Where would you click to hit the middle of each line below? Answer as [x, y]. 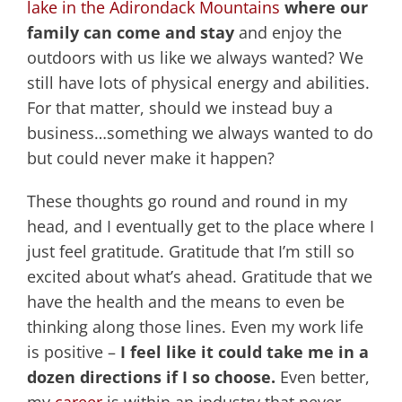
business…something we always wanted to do [200, 133]
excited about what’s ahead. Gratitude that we [200, 277]
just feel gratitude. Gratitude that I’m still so [191, 252]
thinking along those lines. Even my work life [195, 327]
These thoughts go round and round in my [187, 201]
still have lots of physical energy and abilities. [198, 83]
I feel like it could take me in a [245, 352]
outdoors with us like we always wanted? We [195, 58]
